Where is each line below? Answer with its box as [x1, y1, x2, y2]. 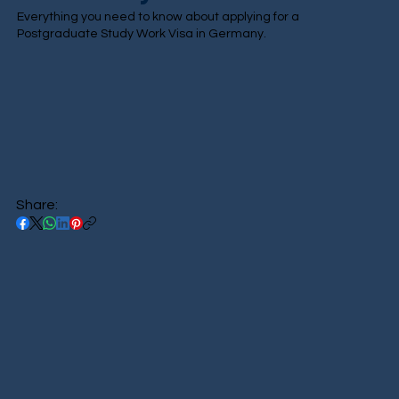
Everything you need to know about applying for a [17, 11, 300, 24]
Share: [15, 198, 58, 213]
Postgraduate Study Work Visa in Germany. [17, 28, 267, 41]
